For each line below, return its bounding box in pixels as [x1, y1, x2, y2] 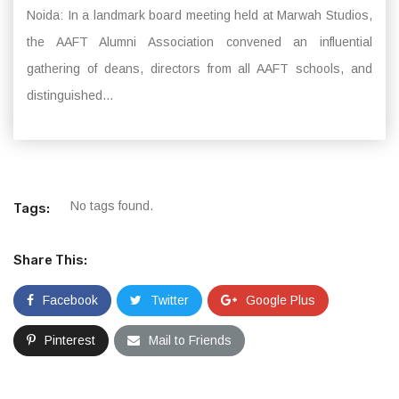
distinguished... [27, 88, 113, 102]
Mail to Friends [149, 333, 232, 347]
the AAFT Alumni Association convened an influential [27, 35, 372, 49]
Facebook [43, 293, 98, 307]
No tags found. [70, 199, 153, 213]
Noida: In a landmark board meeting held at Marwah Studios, [27, 8, 372, 22]
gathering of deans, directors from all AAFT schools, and [27, 61, 372, 76]
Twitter [151, 293, 189, 307]
